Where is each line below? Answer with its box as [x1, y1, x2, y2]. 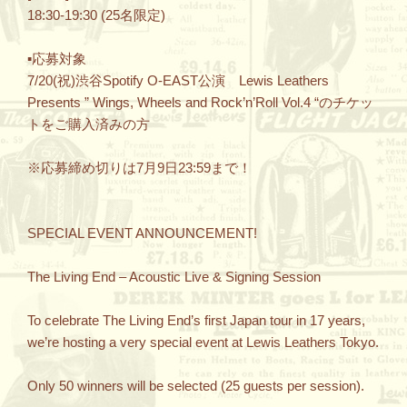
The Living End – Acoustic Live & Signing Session [27, 268, 321, 284]
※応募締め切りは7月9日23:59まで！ [27, 159, 252, 175]
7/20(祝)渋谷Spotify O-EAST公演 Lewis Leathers [27, 72, 329, 88]
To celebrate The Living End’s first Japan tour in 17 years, [27, 312, 365, 328]
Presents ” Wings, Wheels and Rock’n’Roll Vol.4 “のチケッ [27, 94, 373, 110]
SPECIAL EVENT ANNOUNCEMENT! [27, 224, 257, 241]
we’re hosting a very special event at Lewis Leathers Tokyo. [27, 333, 379, 350]
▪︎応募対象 [27, 50, 86, 66]
